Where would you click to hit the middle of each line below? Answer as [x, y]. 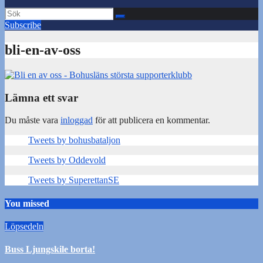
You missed [27, 203]
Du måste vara [33, 120]
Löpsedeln [24, 226]
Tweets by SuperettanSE [74, 180]
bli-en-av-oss [43, 50]
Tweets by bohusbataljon [74, 140]
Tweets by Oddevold [67, 160]
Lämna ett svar [41, 97]
